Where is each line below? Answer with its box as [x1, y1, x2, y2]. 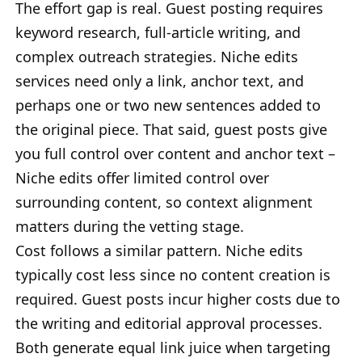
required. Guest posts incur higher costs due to [15, 288, 340, 309]
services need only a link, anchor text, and [15, 70, 304, 90]
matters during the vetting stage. [15, 216, 244, 236]
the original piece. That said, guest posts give [15, 119, 327, 139]
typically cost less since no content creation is [15, 264, 330, 284]
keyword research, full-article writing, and [15, 22, 301, 42]
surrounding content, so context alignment [15, 192, 313, 212]
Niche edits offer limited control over [15, 167, 269, 187]
